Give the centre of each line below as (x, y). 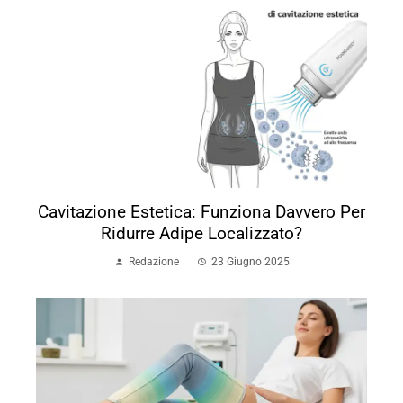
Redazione (153, 261)
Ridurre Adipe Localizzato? (201, 233)
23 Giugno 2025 (250, 261)
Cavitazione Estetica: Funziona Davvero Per (201, 211)
